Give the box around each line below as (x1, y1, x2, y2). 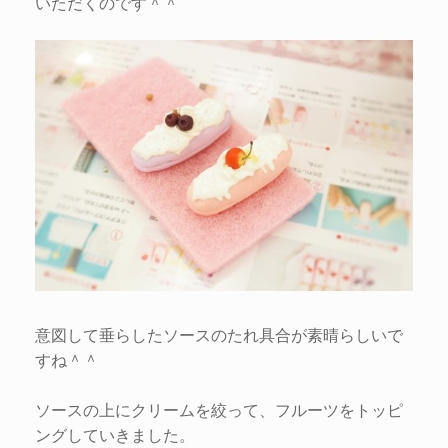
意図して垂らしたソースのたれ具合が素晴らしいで (35, 322, 403, 346)
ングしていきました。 (35, 422, 195, 446)
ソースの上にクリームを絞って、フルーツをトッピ (35, 397, 403, 421)
